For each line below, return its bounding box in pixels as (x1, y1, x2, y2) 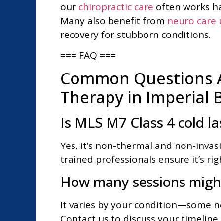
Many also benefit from (60, 14, 167, 27)
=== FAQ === (60, 49, 116, 62)
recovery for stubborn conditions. (60, 28, 211, 41)
